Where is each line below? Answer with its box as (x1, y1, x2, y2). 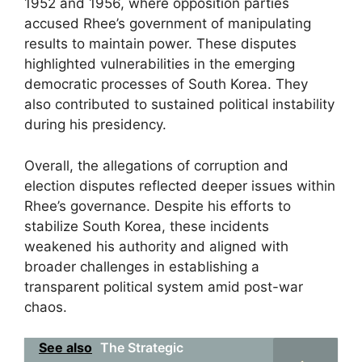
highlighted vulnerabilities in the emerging (24, 56, 295, 72)
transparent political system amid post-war (24, 278, 303, 295)
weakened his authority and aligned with (24, 238, 288, 255)
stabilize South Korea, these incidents (24, 217, 269, 234)
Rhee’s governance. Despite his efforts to (24, 197, 291, 214)
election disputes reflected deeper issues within (24, 177, 335, 194)
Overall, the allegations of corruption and (24, 157, 288, 174)
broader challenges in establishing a (24, 258, 259, 275)
